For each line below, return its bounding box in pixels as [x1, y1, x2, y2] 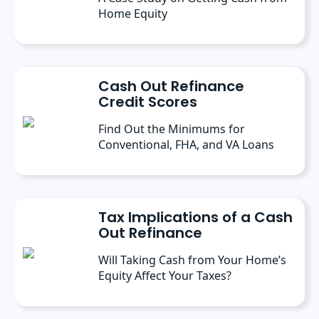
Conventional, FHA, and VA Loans [98, 136, 274, 152]
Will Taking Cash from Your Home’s [98, 251, 286, 268]
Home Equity [98, 5, 167, 21]
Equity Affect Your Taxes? [98, 267, 231, 283]
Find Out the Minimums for [98, 120, 245, 137]
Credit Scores [98, 91, 197, 112]
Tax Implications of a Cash [98, 206, 293, 227]
